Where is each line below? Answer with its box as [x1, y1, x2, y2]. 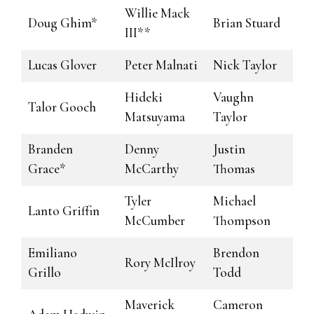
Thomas [213, 161, 255, 177]
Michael [213, 193, 256, 209]
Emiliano [28, 245, 77, 261]
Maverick [125, 296, 175, 313]
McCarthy [125, 161, 179, 177]
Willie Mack [125, 5, 190, 21]
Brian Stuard [213, 15, 280, 31]
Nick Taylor [213, 57, 277, 73]
